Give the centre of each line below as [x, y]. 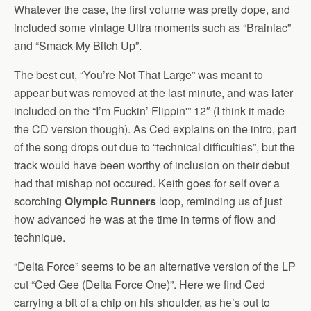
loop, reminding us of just [219, 201]
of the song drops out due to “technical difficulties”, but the [154, 147]
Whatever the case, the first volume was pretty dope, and [152, 9]
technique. [40, 237]
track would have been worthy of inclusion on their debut [152, 165]
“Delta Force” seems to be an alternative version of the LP [155, 266]
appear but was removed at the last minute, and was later [153, 93]
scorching [39, 201]
